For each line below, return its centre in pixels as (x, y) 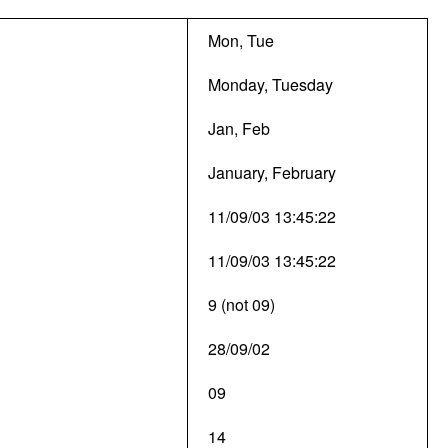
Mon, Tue (241, 40)
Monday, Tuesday (270, 84)
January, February (272, 172)
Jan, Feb (239, 128)
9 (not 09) (241, 304)
